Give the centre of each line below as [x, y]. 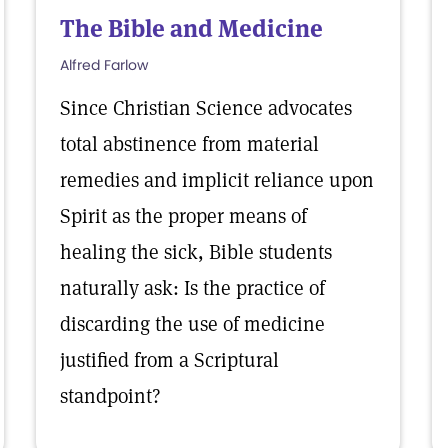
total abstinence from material [189, 144]
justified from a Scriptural [169, 360]
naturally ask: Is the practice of [192, 288]
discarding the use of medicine [192, 324]
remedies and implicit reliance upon [217, 180]
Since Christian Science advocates [206, 108]
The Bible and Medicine [191, 28]
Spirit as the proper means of [183, 216]
